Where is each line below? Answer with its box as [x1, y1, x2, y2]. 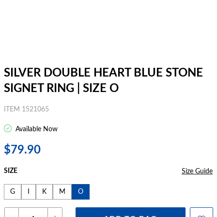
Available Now [14, 126, 58, 133]
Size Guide [182, 168, 213, 175]
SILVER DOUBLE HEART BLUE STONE [4, 67, 203, 79]
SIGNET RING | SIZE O [4, 83, 119, 94]
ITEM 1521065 [4, 106, 49, 113]
